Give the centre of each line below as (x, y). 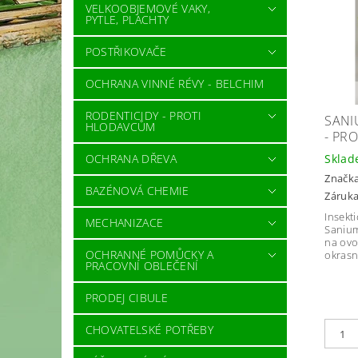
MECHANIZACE (124, 222)
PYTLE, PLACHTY (127, 19)
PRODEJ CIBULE (126, 297)
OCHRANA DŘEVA (131, 158)
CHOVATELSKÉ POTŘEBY (149, 329)
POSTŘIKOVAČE (126, 51)
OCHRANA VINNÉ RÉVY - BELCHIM (175, 83)
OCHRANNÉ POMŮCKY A (149, 254)
